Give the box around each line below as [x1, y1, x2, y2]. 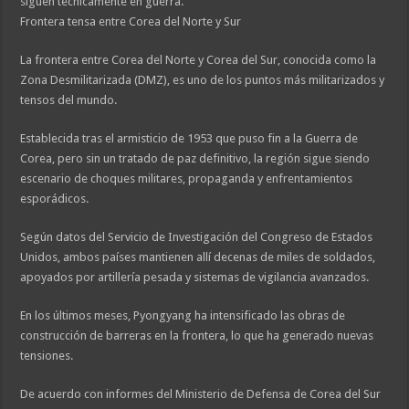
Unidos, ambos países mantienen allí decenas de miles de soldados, [20, 250, 376, 265]
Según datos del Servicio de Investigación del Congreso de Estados [20, 230, 373, 245]
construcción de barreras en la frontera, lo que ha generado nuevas [20, 329, 374, 343]
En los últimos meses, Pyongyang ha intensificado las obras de [20, 309, 346, 323]
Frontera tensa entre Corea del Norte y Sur [20, 15, 242, 29]
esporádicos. [20, 192, 89, 206]
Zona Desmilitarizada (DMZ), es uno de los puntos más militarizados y [20, 73, 385, 88]
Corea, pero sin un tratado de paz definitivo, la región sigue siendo [20, 152, 371, 166]
